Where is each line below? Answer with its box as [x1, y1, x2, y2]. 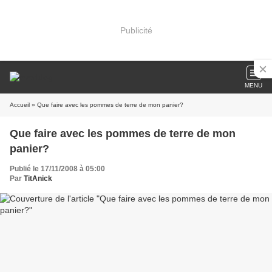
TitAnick [24, 174, 52, 183]
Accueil [10, 101, 30, 108]
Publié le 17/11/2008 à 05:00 [10, 165, 105, 173]
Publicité [120, 25, 152, 35]
